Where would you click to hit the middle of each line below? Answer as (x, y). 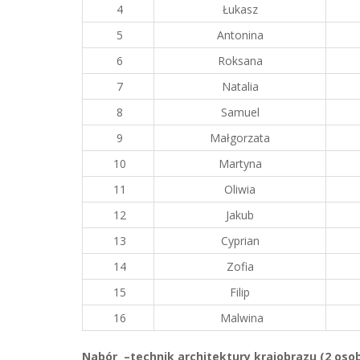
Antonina (240, 35)
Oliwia (240, 189)
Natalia (240, 86)
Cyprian (240, 241)
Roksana (240, 61)
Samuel (240, 112)
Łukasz (240, 9)
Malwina (240, 318)
